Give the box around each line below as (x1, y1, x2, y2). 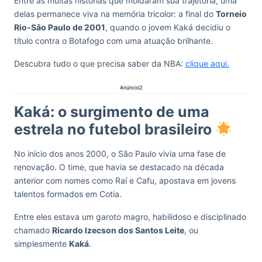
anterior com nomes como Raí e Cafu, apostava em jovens (14, 175, 236, 185)
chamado (14, 225, 52, 235)
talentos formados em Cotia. (14, 189, 124, 199)
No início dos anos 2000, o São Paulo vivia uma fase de (14, 149, 226, 158)
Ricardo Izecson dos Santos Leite (52, 225, 184, 235)
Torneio (216, 9, 247, 19)
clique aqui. (185, 58, 229, 68)
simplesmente (14, 239, 69, 249)
